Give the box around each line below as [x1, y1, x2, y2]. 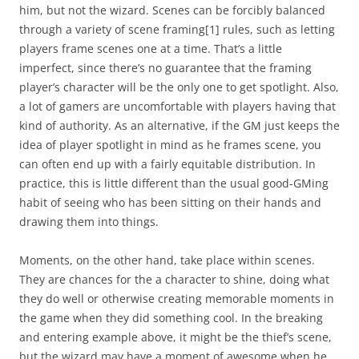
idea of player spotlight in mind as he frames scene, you [19, 137, 321, 152]
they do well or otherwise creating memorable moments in [19, 291, 334, 306]
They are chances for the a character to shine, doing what [19, 272, 329, 287]
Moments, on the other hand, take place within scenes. [19, 252, 315, 268]
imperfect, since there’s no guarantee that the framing [19, 60, 312, 75]
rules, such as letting [220, 22, 335, 37]
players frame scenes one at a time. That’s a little [19, 41, 282, 56]
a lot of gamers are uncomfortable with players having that [19, 99, 336, 114]
